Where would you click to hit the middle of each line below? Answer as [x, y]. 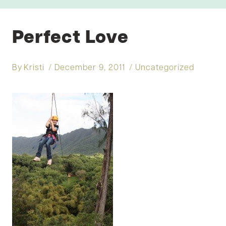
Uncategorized [165, 68]
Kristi [34, 68]
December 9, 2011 [90, 68]
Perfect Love [70, 38]
